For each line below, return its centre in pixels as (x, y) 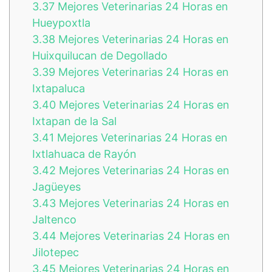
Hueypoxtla (61, 22)
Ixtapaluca (59, 88)
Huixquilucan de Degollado (100, 55)
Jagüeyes (56, 186)
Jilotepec (56, 252)
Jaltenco (54, 219)
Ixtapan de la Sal (74, 121)
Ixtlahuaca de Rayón (84, 154)
